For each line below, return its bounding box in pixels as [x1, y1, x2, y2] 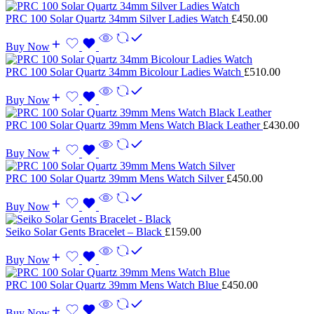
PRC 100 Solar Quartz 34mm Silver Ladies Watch [6, 12, 231, 25]
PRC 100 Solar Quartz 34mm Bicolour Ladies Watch [6, 65, 244, 78]
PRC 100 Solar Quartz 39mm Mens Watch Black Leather [6, 118, 263, 131]
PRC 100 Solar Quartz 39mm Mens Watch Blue [6, 278, 221, 291]
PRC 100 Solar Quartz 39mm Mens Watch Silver [6, 172, 226, 184]
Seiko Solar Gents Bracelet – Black [6, 225, 165, 238]
